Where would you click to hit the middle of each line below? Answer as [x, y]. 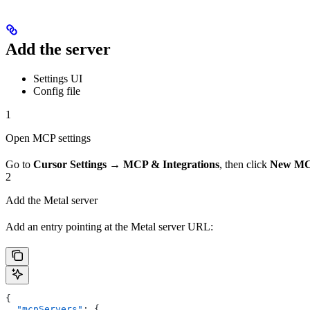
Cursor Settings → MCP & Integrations [126, 164]
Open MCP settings [48, 138]
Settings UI [58, 78]
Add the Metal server [52, 200]
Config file [57, 91]
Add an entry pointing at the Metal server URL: [109, 226]
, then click [245, 164]
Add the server [58, 49]
